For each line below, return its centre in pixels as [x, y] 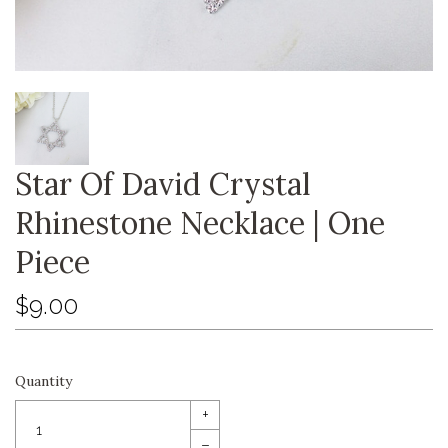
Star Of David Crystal [163, 184]
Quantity [43, 381]
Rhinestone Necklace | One [200, 223]
